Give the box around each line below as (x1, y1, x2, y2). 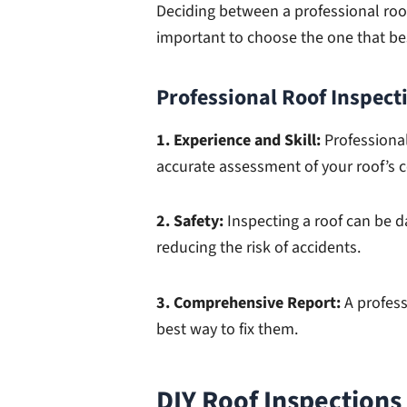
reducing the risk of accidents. (156, 236, 361, 260)
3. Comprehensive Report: (156, 291, 344, 314)
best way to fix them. (156, 317, 298, 341)
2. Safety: (156, 210, 223, 233)
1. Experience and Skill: (156, 128, 321, 152)
